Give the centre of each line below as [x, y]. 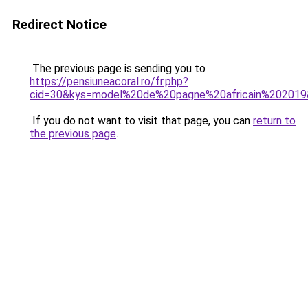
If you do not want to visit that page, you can [141, 121]
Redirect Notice [59, 24]
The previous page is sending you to [118, 68]
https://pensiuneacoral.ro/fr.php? [109, 81]
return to [274, 121]
